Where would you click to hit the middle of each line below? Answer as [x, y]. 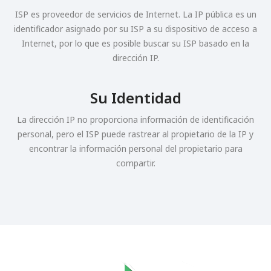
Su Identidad [135, 98]
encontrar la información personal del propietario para [135, 149]
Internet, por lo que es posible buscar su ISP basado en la [135, 43]
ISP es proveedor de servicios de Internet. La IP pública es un [135, 14]
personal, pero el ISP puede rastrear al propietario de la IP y [135, 134]
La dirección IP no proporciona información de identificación [135, 119]
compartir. [135, 163]
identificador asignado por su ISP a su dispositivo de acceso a [135, 29]
